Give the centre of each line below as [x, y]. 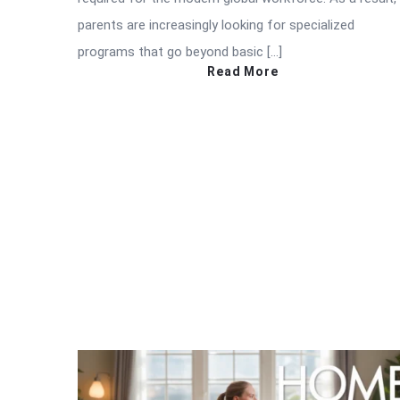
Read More [243, 72]
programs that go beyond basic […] [180, 52]
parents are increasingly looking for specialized [216, 25]
